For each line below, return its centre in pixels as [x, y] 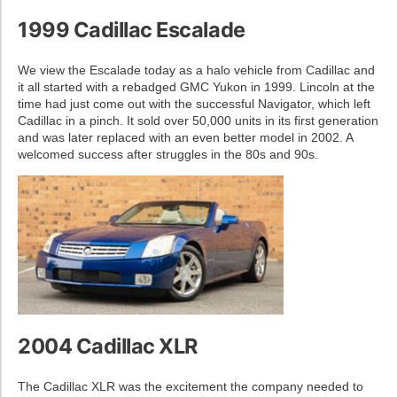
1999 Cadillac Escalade [132, 29]
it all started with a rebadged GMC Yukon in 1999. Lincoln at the [196, 86]
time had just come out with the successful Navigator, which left [194, 103]
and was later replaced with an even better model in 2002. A [185, 137]
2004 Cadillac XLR [108, 346]
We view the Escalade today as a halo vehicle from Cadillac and [196, 70]
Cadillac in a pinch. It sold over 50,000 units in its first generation [198, 120]
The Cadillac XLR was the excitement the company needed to [191, 386]
